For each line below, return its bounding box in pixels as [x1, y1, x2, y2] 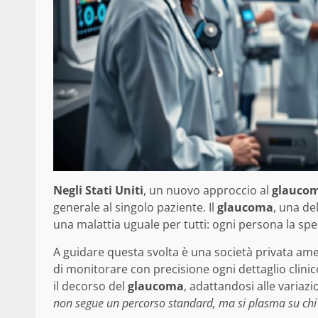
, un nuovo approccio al [143, 182, 272, 198]
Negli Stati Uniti [53, 182, 143, 198]
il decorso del [53, 278, 128, 294]
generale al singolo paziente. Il [53, 199, 217, 215]
